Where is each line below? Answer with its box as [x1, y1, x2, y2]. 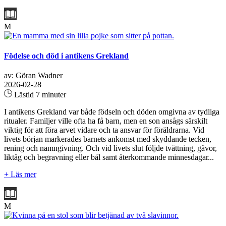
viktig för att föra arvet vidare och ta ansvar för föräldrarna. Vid [4, 125, 204, 134]
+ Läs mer [4, 169, 36, 179]
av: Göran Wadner [4, 71, 63, 80]
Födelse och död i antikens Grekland [4, 51, 129, 60]
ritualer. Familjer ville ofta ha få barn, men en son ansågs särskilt [4, 116, 207, 125]
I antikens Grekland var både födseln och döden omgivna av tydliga [4, 107, 219, 116]
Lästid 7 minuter [12, 90, 66, 99]
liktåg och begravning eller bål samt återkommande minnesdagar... [4, 152, 214, 161]
